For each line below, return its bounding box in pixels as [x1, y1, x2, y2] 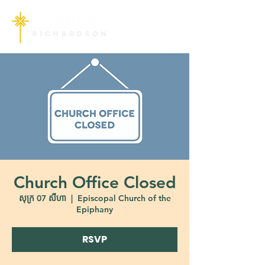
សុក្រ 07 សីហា [18, 193, 66, 203]
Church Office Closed [13, 172, 176, 192]
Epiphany [76, 204, 113, 215]
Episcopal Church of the [77, 193, 171, 203]
